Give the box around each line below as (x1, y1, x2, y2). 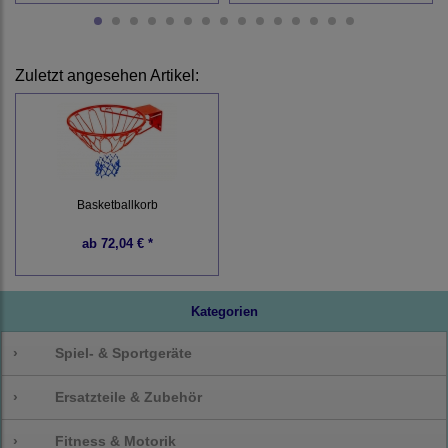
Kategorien (190, 304, 258, 320)
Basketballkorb (76, 198, 158, 212)
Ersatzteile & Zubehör (55, 389, 203, 406)
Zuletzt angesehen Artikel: (15, 67, 199, 85)
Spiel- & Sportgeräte (55, 345, 193, 362)
